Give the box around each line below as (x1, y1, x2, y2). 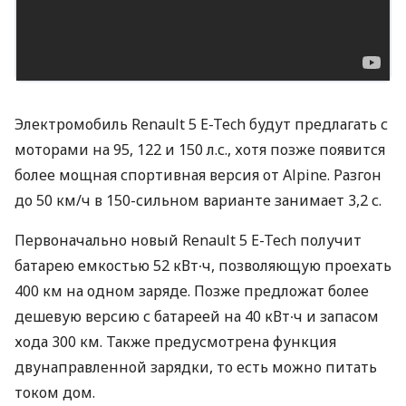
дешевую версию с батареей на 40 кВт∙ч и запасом (14, 306, 379, 327)
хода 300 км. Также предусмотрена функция (14, 332, 336, 353)
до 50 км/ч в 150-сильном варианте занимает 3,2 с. (14, 190, 382, 211)
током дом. (14, 382, 95, 403)
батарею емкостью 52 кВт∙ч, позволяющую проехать (14, 256, 391, 276)
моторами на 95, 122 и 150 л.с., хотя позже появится (14, 140, 385, 160)
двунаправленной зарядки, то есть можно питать (14, 357, 377, 378)
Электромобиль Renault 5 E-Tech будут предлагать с (14, 114, 388, 135)
